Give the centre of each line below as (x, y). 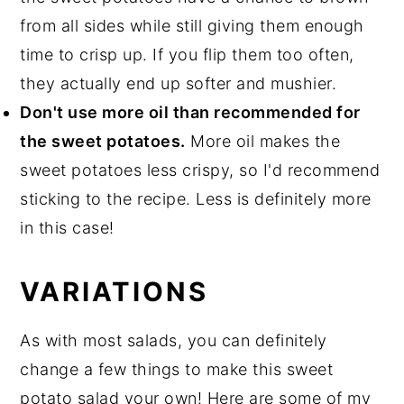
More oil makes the (263, 142)
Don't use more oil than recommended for (190, 113)
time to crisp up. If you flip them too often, (187, 55)
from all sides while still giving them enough (192, 26)
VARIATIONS (115, 292)
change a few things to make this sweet (177, 370)
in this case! (67, 228)
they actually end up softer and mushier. (179, 84)
